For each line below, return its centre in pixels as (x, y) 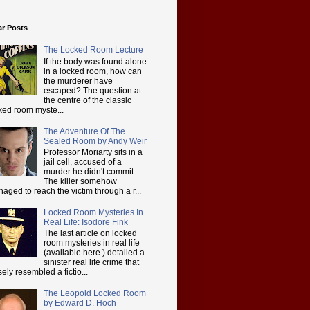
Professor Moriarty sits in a (93, 152)
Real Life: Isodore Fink (85, 222)
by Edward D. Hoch (80, 303)
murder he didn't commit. (89, 171)
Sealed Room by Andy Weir (95, 141)
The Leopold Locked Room (94, 293)
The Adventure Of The (84, 131)
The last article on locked (90, 234)
